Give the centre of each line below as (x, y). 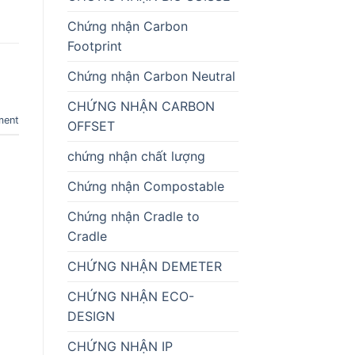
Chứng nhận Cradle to (133, 216)
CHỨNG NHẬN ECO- (130, 296)
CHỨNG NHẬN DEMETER (144, 266)
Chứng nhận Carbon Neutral (151, 76)
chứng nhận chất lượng (136, 156)
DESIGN (91, 316)
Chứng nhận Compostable (145, 186)
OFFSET (91, 126)
